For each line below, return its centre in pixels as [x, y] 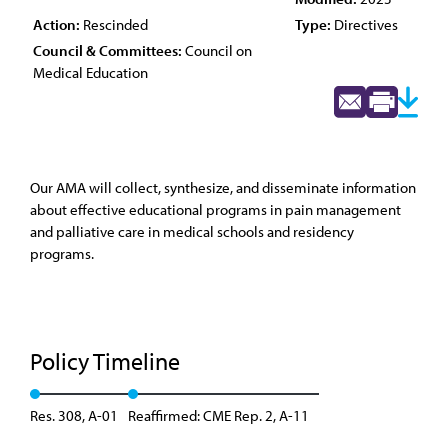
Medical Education [90, 72]
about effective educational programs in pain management [215, 209]
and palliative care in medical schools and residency [192, 231]
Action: [56, 24]
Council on [217, 50]
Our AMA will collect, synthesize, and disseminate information [223, 187]
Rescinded [114, 24]
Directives [364, 24]
